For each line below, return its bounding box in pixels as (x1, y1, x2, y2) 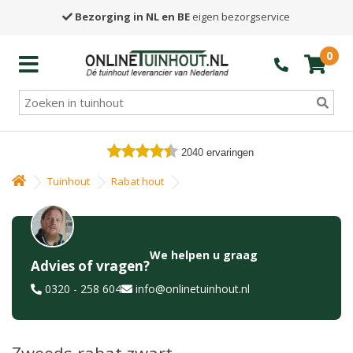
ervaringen (206, 147, 254, 158)
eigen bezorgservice (190, 9, 291, 24)
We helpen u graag (150, 247, 258, 262)
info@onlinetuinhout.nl (136, 281, 250, 296)
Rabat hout (111, 174, 164, 188)
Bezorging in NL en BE (75, 9, 191, 24)
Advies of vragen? (31, 257, 150, 275)
